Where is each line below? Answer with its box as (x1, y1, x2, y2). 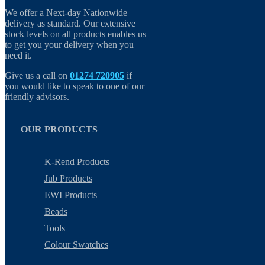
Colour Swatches (44, 240, 108, 250)
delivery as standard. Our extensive (5, 18, 135, 28)
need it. (5, 50, 32, 60)
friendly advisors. (5, 91, 69, 102)
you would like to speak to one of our (5, 80, 144, 91)
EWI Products (44, 190, 97, 200)
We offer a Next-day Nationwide (5, 7, 127, 18)
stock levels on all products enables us (5, 28, 146, 39)
